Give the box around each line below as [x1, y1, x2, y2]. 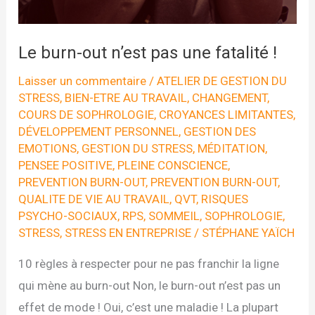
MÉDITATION [198, 141, 266, 155]
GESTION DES [184, 124, 257, 139]
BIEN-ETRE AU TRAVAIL [65, 90, 188, 105]
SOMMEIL [148, 208, 200, 223]
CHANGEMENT [192, 90, 268, 105]
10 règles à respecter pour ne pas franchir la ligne [18, 256, 280, 271]
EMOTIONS [18, 141, 77, 155]
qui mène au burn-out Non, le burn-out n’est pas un [18, 278, 281, 292]
